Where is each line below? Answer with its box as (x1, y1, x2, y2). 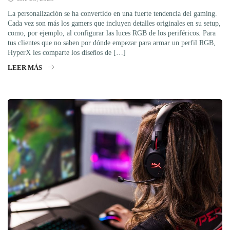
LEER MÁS (8, 64, 42, 72)
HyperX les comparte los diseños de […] (8, 49, 126, 57)
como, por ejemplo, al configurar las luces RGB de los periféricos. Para (8, 29, 216, 37)
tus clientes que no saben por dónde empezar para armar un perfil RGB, (8, 39, 216, 47)
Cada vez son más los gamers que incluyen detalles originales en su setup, (8, 20, 221, 28)
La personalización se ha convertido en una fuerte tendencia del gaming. (8, 10, 217, 18)
